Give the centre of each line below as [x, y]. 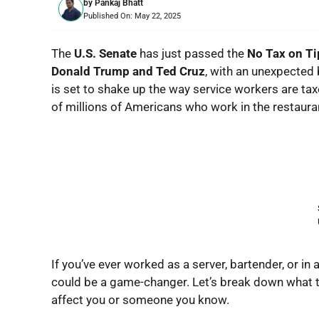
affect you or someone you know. [140, 300]
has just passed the [192, 53]
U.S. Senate [104, 53]
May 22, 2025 [158, 16]
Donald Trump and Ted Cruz [128, 71]
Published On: [109, 16]
